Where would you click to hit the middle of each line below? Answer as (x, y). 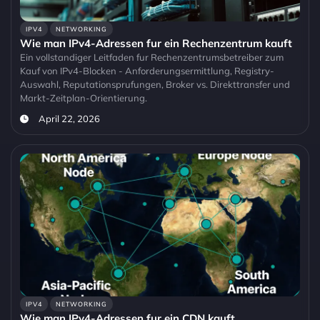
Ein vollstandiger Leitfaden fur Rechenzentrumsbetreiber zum (152, 57)
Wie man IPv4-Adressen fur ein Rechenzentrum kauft (156, 44)
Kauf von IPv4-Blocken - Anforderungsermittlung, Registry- (147, 71)
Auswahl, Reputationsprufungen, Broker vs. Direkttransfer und (155, 85)
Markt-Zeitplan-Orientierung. (84, 98)
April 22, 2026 (69, 119)
